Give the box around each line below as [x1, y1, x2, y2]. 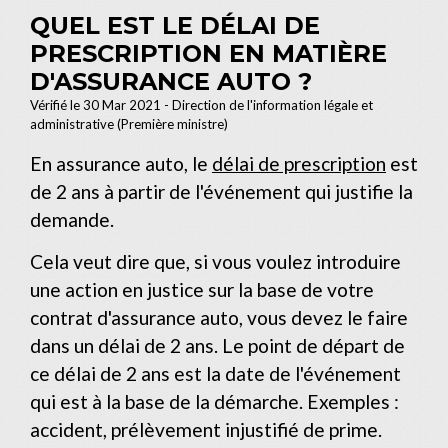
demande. [30, 208, 114, 232]
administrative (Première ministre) [30, 116, 228, 133]
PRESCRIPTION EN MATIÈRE [30, 39, 387, 69]
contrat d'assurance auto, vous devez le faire [30, 305, 408, 329]
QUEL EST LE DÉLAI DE [30, 11, 320, 41]
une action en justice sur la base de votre [30, 277, 374, 301]
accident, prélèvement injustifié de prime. [30, 417, 382, 441]
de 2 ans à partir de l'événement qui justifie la [30, 180, 413, 204]
